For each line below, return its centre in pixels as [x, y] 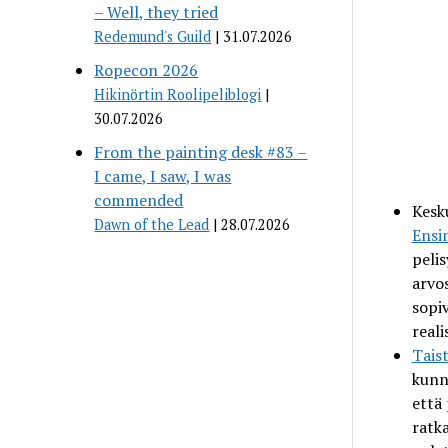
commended [139, 199]
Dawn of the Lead [152, 224]
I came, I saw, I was [163, 175]
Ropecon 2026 [146, 69]
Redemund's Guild [153, 36]
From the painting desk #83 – [201, 151]
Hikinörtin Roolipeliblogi [178, 94]
